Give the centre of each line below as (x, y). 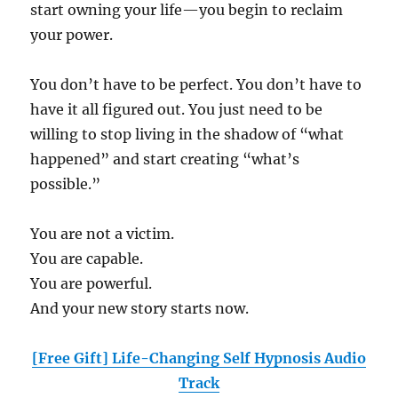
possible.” (66, 184)
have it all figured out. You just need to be (177, 110)
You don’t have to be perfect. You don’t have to (196, 85)
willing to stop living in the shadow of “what (187, 135)
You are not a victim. (103, 234)
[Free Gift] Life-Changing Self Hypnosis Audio (199, 358)
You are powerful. (92, 284)
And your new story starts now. (140, 309)
